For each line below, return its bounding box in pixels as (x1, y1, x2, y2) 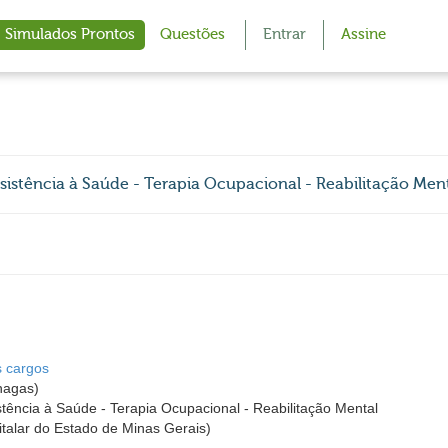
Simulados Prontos (5, 26, 135, 43)
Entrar (263, 26, 306, 43)
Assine (341, 26, 386, 43)
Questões (160, 26, 225, 43)
